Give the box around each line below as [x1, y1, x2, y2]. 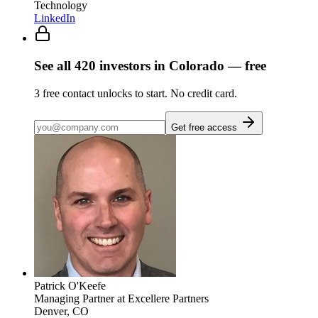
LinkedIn [34, 12, 75, 25]
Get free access [171, 121, 240, 133]
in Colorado [150, 58, 224, 74]
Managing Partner [34, 292, 114, 305]
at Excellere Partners [114, 292, 209, 305]
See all [34, 58, 75, 74]
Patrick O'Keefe [34, 279, 106, 292]
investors [99, 58, 150, 74]
